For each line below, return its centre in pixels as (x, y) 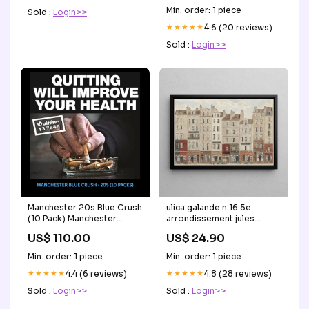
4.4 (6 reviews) (96, 274)
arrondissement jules (210, 219)
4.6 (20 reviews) (238, 28)
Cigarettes (50, 230)
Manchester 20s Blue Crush (85, 208)
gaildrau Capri (195, 230)
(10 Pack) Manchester (72, 219)
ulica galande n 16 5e (209, 208)
